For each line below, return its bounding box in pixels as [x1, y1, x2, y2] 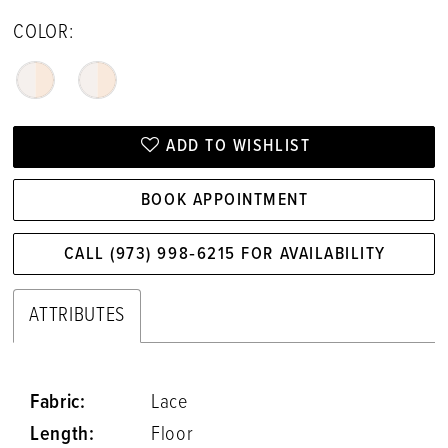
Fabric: [30, 389, 86, 416]
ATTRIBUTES [29, 303, 125, 330]
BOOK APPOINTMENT [140, 188, 309, 212]
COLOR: [13, 19, 74, 46]
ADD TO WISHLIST [166, 135, 311, 159]
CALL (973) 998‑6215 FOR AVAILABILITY [63, 242, 386, 266]
